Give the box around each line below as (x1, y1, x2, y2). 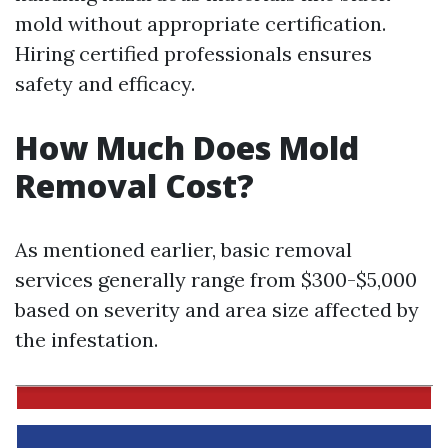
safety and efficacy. (15, 71, 195, 96)
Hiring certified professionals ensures (15, 41, 372, 66)
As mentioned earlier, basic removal (15, 237, 352, 262)
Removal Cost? (15, 164, 254, 207)
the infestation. (15, 327, 158, 352)
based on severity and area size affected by (15, 297, 419, 322)
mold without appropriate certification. (15, 11, 386, 36)
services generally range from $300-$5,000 (15, 267, 417, 292)
